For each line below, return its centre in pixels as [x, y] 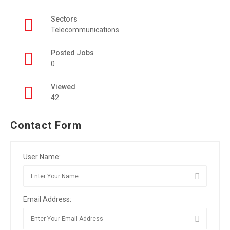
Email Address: [47, 199]
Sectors [64, 19]
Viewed [63, 87]
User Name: [42, 157]
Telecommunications [85, 30]
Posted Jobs [72, 53]
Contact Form [46, 125]
